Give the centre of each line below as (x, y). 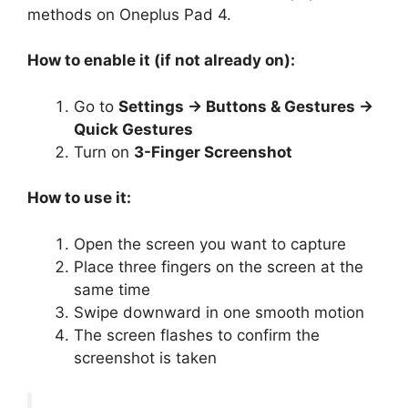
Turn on (104, 152)
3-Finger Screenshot (213, 152)
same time (112, 289)
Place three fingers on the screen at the (219, 266)
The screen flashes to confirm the (197, 335)
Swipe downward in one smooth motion (219, 312)
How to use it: (79, 198)
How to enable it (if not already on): (161, 61)
